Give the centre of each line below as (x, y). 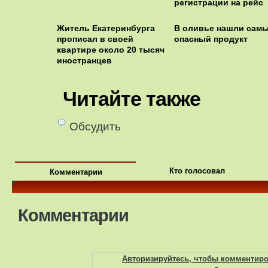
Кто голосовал (197, 171)
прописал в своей (95, 39)
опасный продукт (211, 39)
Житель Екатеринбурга (106, 28)
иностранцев (84, 60)
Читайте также (132, 99)
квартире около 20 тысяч (111, 50)
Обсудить (95, 127)
